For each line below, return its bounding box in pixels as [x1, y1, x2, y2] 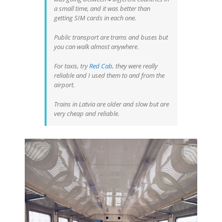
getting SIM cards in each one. [54, 13, 136, 22]
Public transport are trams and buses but [54, 32, 168, 42]
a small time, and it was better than [54, 3, 150, 13]
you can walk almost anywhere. [54, 42, 139, 51]
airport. [54, 80, 75, 89]
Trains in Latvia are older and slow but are [54, 99, 169, 109]
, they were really [112, 61, 158, 70]
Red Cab [89, 61, 112, 70]
